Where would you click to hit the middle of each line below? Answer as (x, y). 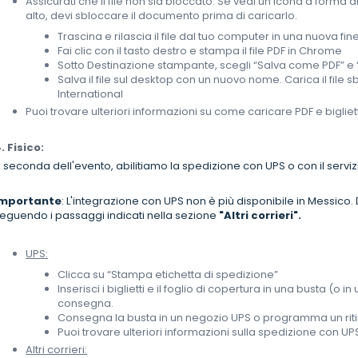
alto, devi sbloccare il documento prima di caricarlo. (162, 16)
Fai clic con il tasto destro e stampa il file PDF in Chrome (200, 51)
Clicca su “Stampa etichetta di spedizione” (168, 275)
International (91, 94)
